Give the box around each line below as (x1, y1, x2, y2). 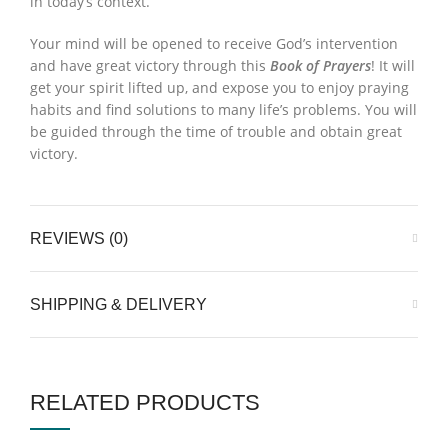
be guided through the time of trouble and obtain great (30, 122, 402, 141)
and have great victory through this (30, 56, 270, 75)
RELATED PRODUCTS (30, 390, 260, 415)
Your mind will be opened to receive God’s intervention (30, 34, 398, 53)
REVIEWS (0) (30, 230, 128, 247)
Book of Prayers (270, 56, 371, 75)
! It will (371, 56, 415, 75)
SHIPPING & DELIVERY (30, 296, 207, 313)
